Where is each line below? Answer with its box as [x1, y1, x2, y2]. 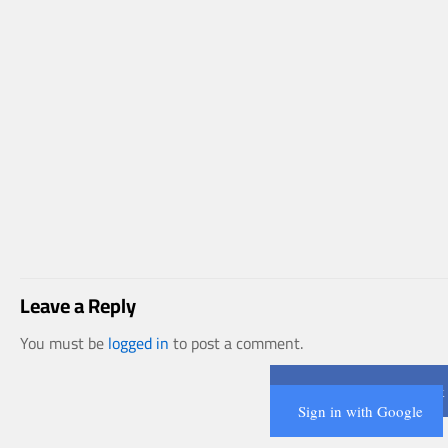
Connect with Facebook [298, 381, 445, 401]
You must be [20, 328, 108, 358]
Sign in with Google [298, 401, 423, 421]
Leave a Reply [20, 287, 136, 324]
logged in [108, 328, 169, 358]
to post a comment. [169, 328, 303, 358]
